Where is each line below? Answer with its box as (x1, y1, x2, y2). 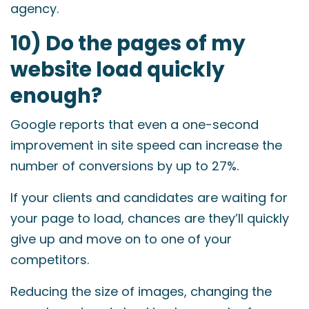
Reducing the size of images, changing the (10, 283, 272, 300)
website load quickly (10, 55, 225, 83)
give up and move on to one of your (10, 230, 232, 248)
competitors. (10, 251, 89, 268)
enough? (10, 81, 102, 110)
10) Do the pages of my (10, 29, 246, 57)
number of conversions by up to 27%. (10, 157, 239, 175)
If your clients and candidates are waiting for (10, 189, 288, 206)
